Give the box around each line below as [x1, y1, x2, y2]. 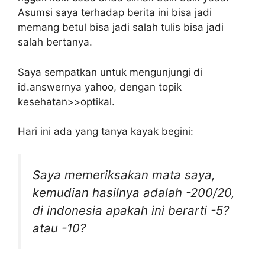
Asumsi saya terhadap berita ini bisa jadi [18, 7, 212, 19]
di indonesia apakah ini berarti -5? [33, 202, 229, 218]
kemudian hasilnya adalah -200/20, [33, 185, 235, 200]
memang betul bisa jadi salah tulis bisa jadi [18, 21, 224, 34]
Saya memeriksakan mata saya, [33, 167, 215, 182]
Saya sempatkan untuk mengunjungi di [18, 66, 202, 78]
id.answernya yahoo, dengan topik [18, 80, 182, 93]
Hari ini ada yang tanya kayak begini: [18, 125, 193, 138]
